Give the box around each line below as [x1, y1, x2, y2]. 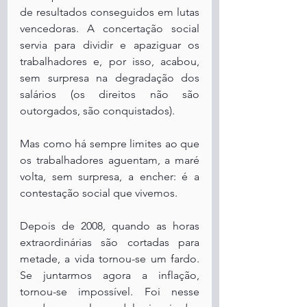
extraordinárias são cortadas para [20, 236, 199, 249]
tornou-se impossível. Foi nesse [20, 285, 199, 298]
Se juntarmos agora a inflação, [20, 269, 199, 282]
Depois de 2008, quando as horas [20, 219, 199, 232]
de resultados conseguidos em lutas [20, 5, 199, 19]
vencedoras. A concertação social [20, 22, 199, 35]
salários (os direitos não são [20, 88, 199, 101]
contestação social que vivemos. [20, 186, 177, 199]
